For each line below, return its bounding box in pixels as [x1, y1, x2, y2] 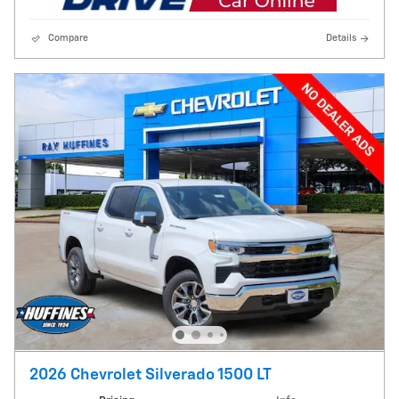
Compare [48, 33, 88, 43]
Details [326, 33, 356, 43]
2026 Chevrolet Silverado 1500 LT [29, 366, 272, 383]
